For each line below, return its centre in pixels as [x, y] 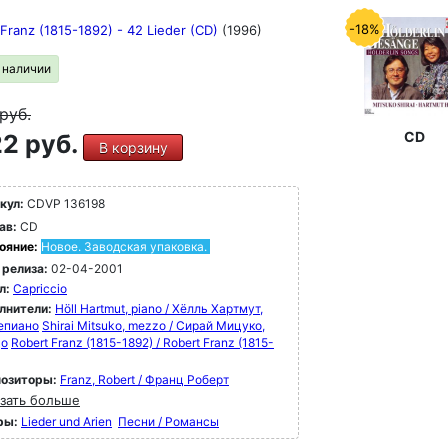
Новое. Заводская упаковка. [124, 246]
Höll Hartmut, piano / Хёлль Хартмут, [159, 308]
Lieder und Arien [66, 421]
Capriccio [40, 288]
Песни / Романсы [168, 421]
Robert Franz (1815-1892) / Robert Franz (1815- [142, 342]
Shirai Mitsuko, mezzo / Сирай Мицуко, [153, 325]
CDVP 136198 [64, 203]
